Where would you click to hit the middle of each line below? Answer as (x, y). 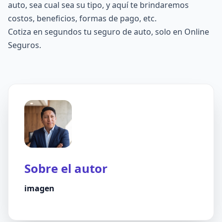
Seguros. (25, 45)
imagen (39, 188)
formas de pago (109, 18)
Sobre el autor (66, 168)
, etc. (148, 18)
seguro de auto (122, 32)
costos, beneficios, (44, 18)
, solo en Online (180, 32)
